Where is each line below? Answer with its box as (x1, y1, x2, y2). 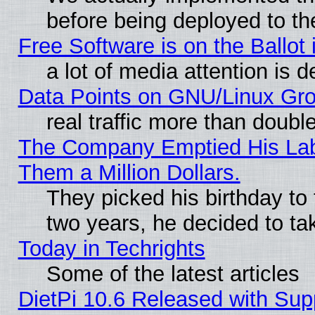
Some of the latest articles (46, 261, 300, 286)
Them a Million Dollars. (18, 160, 240, 185)
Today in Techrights (18, 236, 205, 261)
